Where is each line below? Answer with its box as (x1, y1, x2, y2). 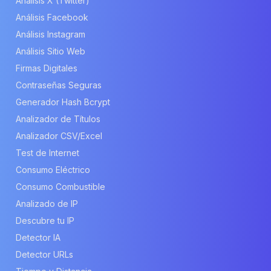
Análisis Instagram (16, 28, 85, 39)
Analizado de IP (16, 198, 78, 209)
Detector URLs (16, 249, 73, 260)
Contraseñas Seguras (16, 79, 102, 90)
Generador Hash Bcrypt (16, 96, 110, 107)
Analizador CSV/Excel (16, 130, 102, 141)
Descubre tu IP (16, 215, 74, 226)
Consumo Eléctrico (16, 164, 90, 175)
